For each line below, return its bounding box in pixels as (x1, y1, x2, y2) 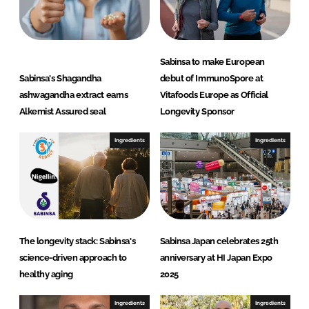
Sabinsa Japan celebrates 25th (159, 235, 279, 246)
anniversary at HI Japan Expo (159, 252, 272, 263)
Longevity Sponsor (159, 106, 235, 117)
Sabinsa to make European (159, 56, 265, 67)
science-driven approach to (19, 252, 127, 263)
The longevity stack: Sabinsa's (19, 235, 136, 246)
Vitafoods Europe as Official (159, 89, 268, 100)
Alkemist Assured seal (19, 106, 106, 117)
